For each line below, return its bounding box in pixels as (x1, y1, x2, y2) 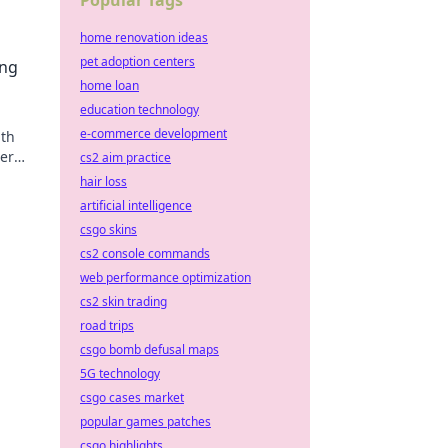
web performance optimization (80, 269, 251, 286)
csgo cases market (80, 389, 184, 406)
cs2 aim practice (80, 149, 171, 166)
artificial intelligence (80, 197, 192, 214)
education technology (80, 101, 199, 118)
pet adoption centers (80, 53, 195, 70)
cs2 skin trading (80, 293, 167, 310)
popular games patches (80, 413, 211, 430)
